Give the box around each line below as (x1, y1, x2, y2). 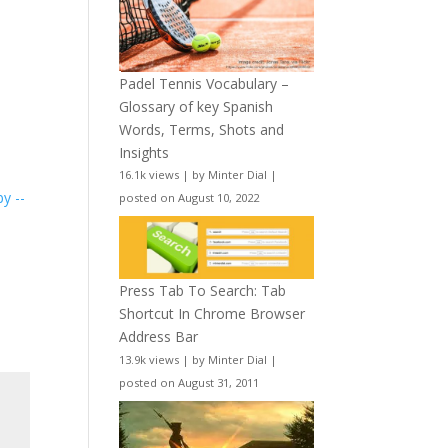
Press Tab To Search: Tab (119, 280, 287, 300)
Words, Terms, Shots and (119, 119, 285, 139)
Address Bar (119, 326, 199, 346)
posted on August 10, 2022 (119, 190, 260, 206)
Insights (119, 142, 170, 162)
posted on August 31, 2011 (119, 374, 260, 390)
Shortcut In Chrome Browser (119, 303, 306, 323)
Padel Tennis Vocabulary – (119, 73, 290, 93)
